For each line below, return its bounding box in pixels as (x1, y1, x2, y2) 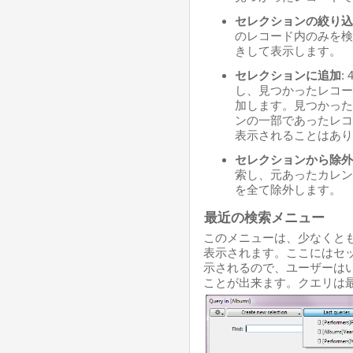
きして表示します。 (235, 44, 341, 58)
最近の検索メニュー (204, 210, 325, 225)
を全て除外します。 (235, 183, 341, 197)
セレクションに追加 (235, 69, 341, 83)
